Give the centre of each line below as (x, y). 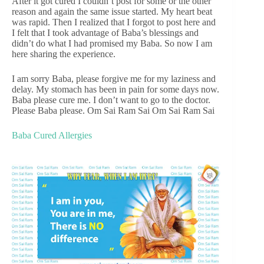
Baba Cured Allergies (52, 136)
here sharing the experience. (64, 54)
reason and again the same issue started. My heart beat (112, 12)
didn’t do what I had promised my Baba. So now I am (112, 44)
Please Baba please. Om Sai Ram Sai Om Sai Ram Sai (113, 111)
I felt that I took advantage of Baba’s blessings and (105, 33)
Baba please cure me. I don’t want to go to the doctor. (111, 100)
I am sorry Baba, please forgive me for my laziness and (114, 79)
